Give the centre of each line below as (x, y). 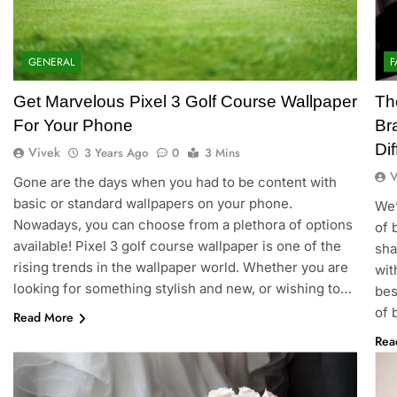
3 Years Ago (116, 153)
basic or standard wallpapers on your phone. (152, 204)
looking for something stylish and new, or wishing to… (182, 289)
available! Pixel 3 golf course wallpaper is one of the (177, 246)
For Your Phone (73, 126)
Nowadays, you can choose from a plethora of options (183, 225)
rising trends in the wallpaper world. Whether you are (180, 268)
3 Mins (222, 153)
